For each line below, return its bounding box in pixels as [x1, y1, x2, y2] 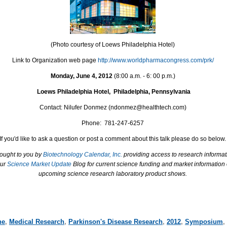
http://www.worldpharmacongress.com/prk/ [97, 57, 214, 64]
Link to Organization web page [12, 57, 98, 64]
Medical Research [9, 217, 64, 225]
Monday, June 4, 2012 [50, 72, 112, 80]
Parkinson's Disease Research [68, 217, 163, 225]
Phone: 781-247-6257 [82, 119, 144, 127]
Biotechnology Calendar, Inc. [43, 150, 123, 158]
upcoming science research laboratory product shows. [39, 170, 187, 177]
